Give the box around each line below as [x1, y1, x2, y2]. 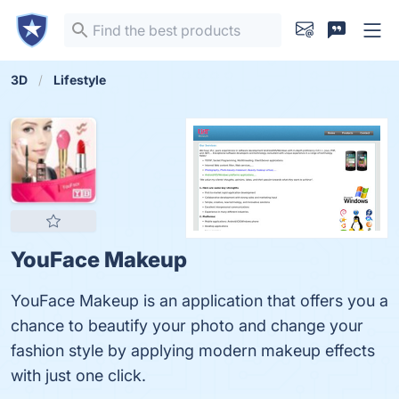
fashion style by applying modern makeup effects [11, 341, 375, 360]
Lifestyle [53, 72, 106, 87]
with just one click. [11, 366, 146, 385]
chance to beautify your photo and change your [11, 316, 363, 335]
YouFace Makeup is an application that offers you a [11, 291, 388, 310]
